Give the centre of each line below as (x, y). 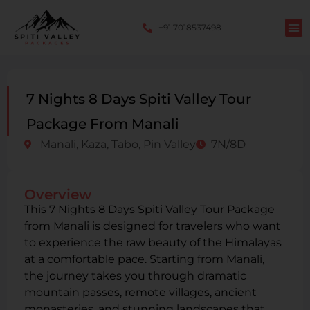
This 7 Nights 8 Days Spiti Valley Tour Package (149, 209)
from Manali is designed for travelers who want (153, 226)
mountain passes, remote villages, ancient (140, 292)
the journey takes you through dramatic (135, 276)
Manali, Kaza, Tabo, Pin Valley (118, 144)
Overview (58, 194)
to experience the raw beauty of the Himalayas (153, 243)
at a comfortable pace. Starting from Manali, (144, 259)
